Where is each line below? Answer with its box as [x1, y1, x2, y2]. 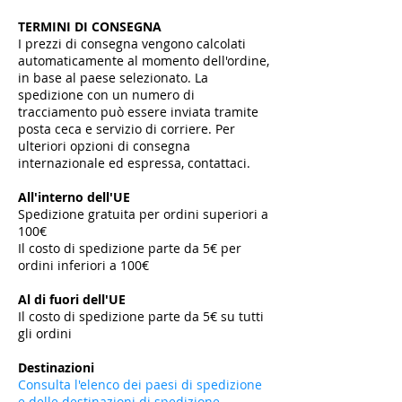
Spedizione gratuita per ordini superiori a [18, 205, 268, 223]
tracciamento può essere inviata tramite [18, 103, 258, 121]
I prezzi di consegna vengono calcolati [18, 35, 246, 53]
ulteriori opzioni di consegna [18, 137, 190, 155]
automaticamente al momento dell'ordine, [18, 52, 269, 70]
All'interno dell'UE [18, 188, 134, 206]
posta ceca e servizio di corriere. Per [18, 120, 235, 138]
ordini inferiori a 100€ [18, 257, 153, 275]
